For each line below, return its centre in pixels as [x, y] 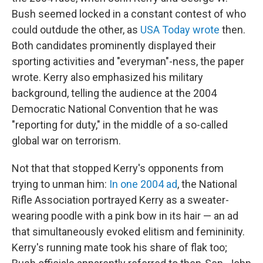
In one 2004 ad [143, 184]
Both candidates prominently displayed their [114, 46]
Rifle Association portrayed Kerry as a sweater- [120, 200]
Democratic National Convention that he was [115, 109]
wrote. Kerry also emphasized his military [107, 77]
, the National [207, 184]
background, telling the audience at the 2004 [114, 93]
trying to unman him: [60, 184]
